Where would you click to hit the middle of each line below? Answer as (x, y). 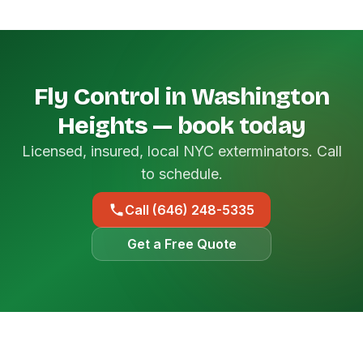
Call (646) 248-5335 (190, 210)
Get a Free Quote (181, 244)
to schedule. (181, 174)
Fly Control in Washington (181, 96)
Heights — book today (181, 126)
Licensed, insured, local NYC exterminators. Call (181, 151)
